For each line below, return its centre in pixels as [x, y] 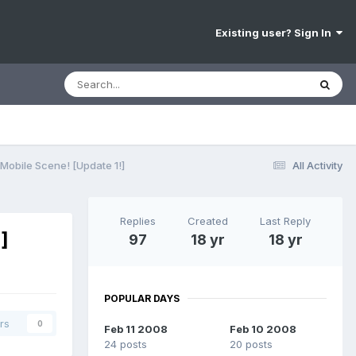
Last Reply [285, 221]
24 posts [126, 344]
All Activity [317, 165]
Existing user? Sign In [276, 33]
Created [208, 221]
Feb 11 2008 [136, 329]
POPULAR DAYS [142, 298]
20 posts [251, 344]
